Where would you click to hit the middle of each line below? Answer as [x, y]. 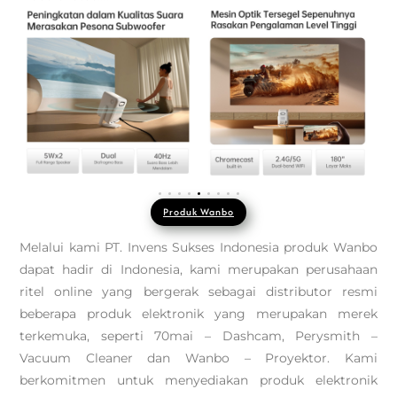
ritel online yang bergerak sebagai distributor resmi [198, 292]
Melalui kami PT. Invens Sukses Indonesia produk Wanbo [198, 247]
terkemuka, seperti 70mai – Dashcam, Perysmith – [198, 336]
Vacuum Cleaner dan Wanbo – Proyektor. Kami [198, 358]
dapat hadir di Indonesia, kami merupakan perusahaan [198, 269]
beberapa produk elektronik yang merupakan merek [198, 314]
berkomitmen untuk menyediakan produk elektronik [198, 380]
